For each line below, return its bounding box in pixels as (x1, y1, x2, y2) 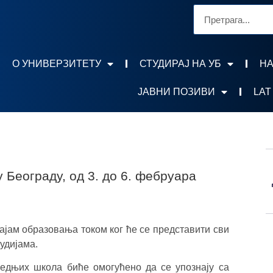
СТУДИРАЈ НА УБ (139, 58, 221, 69)
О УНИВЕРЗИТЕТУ (12, 58, 101, 69)
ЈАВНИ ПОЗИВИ (138, 86, 216, 97)
